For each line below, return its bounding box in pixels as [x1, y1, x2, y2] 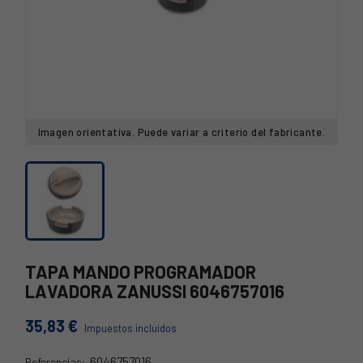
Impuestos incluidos [84, 322, 177, 335]
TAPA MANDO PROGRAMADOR [25, 261, 256, 282]
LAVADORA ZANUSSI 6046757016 [25, 280, 284, 301]
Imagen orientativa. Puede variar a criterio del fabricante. [37, 126, 326, 139]
